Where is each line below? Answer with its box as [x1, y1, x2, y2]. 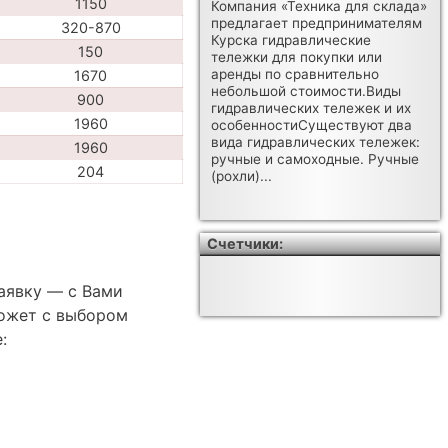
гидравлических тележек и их [211, 100, 412, 117]
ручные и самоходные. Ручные [211, 151, 420, 168]
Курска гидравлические [211, 32, 372, 49]
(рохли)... [211, 168, 273, 185]
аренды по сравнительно [211, 66, 380, 83]
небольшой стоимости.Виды [211, 83, 402, 100]
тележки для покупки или [211, 49, 383, 66]
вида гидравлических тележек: [211, 134, 421, 151]
